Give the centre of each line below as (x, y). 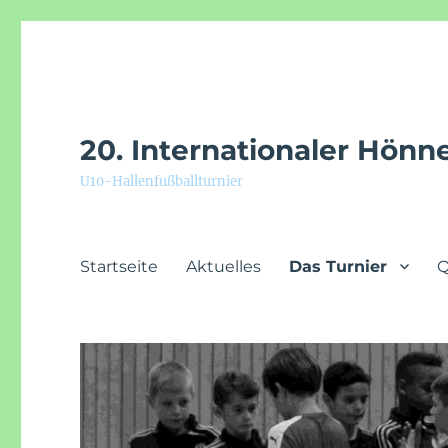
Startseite (119, 266)
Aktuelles (224, 266)
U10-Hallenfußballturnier (162, 181)
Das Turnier (338, 266)
